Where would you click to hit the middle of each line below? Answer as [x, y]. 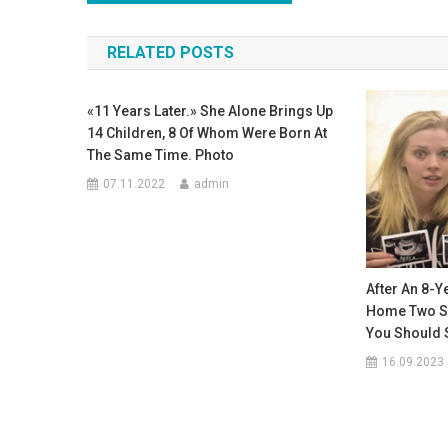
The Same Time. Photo [161, 155]
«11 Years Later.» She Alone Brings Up [210, 111]
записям [147, 67]
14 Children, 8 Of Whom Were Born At [207, 133]
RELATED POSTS [170, 52]
